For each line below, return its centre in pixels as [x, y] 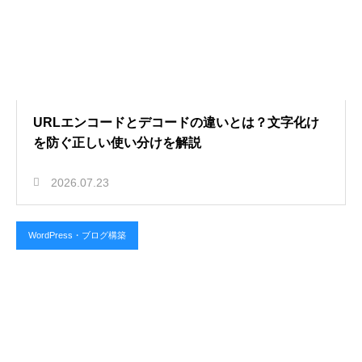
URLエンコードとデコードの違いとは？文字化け [176, 122]
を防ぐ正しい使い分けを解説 [117, 143]
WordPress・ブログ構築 [77, 235]
